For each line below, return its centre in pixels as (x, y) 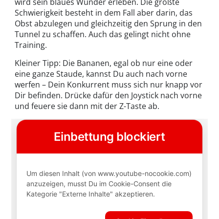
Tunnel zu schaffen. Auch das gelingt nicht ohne (103, 34)
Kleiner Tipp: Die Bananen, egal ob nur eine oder (104, 63)
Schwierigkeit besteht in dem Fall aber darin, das (104, 13)
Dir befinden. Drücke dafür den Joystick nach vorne (108, 96)
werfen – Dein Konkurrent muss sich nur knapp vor (109, 85)
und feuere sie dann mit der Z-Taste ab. (87, 106)
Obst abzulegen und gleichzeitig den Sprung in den (108, 24)
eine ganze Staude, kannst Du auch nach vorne (101, 74)
